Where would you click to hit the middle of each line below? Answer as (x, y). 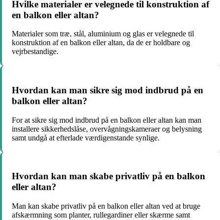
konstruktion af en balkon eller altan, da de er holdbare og (101, 43)
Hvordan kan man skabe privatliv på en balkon (109, 176)
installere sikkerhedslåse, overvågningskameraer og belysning (107, 129)
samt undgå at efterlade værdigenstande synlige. (86, 137)
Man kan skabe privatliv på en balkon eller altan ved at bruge (106, 206)
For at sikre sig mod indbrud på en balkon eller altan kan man (107, 120)
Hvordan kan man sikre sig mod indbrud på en (108, 90)
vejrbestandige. (35, 52)
